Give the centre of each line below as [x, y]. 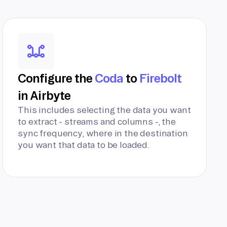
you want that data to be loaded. [84, 145]
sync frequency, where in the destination [103, 133]
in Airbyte [44, 95]
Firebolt [161, 78]
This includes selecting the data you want [104, 110]
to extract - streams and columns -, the [97, 121]
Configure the [56, 78]
